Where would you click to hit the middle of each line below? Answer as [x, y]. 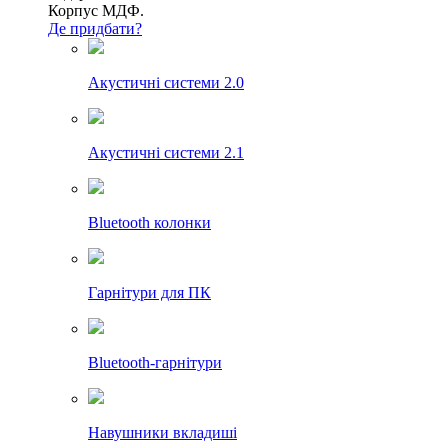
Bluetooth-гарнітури [155, 363]
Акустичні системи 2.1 [166, 153]
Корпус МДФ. [96, 11]
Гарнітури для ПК [149, 293]
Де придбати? [95, 29]
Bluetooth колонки [149, 223]
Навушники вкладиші [162, 433]
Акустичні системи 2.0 [166, 83]
